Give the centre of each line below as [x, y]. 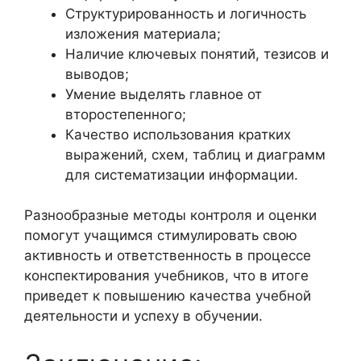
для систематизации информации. [182, 174]
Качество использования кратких [178, 134]
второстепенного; [126, 114]
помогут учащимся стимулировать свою [161, 235]
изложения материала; [143, 33]
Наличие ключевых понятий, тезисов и [197, 54]
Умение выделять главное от [164, 94]
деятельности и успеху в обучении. [143, 316]
